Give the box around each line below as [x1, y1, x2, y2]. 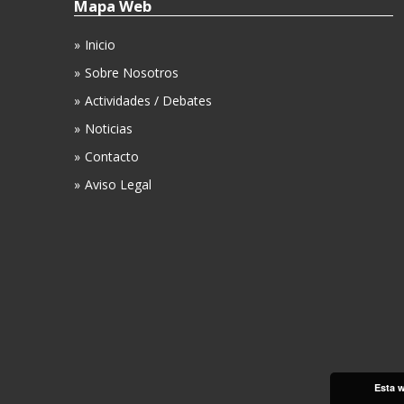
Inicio [85, 36, 115, 54]
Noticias [85, 120, 133, 138]
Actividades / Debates [85, 92, 212, 110]
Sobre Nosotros [85, 64, 179, 82]
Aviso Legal [85, 176, 151, 194]
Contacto [85, 148, 139, 166]
